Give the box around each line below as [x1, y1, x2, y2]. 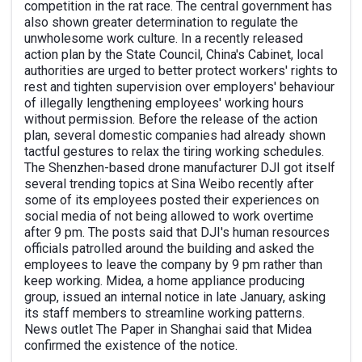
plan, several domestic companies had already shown [24, 128, 326, 143]
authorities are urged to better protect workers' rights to [24, 63, 338, 78]
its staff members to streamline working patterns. [24, 305, 305, 321]
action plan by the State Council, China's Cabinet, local [24, 47, 323, 62]
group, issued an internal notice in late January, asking [24, 289, 326, 305]
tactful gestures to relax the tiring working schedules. [24, 144, 324, 159]
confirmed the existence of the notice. [24, 338, 238, 353]
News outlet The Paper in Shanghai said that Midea [24, 322, 312, 337]
